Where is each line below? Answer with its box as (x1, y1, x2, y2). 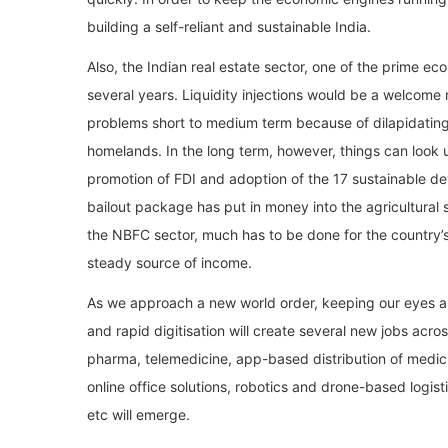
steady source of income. (87, 253, 252, 271)
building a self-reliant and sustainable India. (87, 17, 371, 35)
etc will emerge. (87, 405, 190, 423)
